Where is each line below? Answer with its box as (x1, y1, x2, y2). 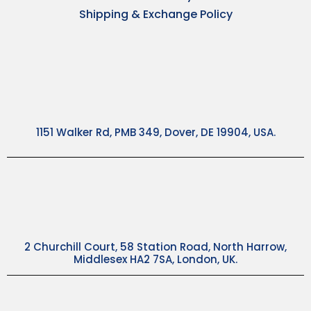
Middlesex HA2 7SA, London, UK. (74, 251, 237, 267)
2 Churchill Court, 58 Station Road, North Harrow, (24, 239, 287, 254)
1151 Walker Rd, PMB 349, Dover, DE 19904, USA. (35, 125, 276, 140)
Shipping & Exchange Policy (78, 6, 233, 23)
